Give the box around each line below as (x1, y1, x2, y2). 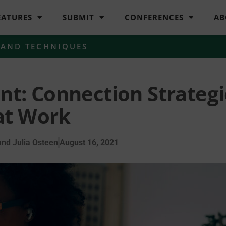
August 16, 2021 (60, 137, 119, 147)
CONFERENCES (125, 12, 184, 23)
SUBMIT (63, 12, 95, 23)
